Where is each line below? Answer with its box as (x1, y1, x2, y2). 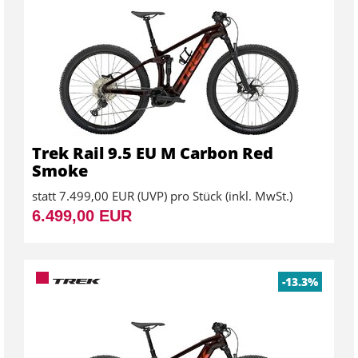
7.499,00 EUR (59, 187, 134, 204)
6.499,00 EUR (32, 206, 132, 225)
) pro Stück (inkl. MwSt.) (164, 187, 292, 204)
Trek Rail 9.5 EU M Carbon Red (32, 141, 273, 164)
